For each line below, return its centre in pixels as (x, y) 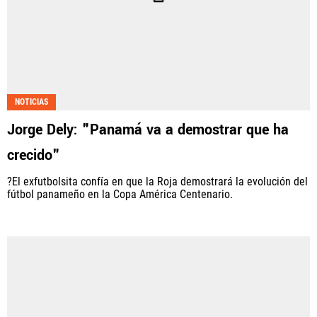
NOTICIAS (31, 102)
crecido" (34, 156)
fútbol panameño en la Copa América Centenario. (120, 195)
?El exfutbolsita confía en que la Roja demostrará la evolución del (157, 182)
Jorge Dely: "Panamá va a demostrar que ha (148, 130)
